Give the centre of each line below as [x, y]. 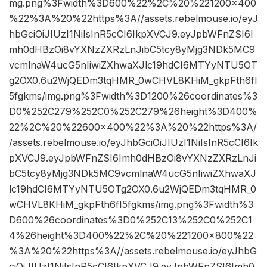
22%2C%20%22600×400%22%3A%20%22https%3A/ [133, 127]
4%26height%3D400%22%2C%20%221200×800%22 [131, 236]
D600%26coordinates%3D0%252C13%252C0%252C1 [131, 220]
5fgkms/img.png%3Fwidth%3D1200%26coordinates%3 [133, 96]
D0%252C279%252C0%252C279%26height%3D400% [133, 112]
